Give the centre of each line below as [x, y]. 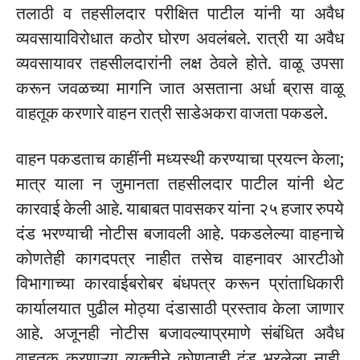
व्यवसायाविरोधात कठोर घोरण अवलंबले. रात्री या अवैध [180, 38]
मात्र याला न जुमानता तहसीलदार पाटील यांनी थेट [180, 183]
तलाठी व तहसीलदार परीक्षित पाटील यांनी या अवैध [180, 13]
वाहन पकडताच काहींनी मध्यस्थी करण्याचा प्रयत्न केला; [180, 158]
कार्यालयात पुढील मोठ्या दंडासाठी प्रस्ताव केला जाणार [180, 308]
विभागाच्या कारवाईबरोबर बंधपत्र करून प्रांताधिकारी [180, 283]
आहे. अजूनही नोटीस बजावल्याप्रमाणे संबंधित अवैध [180, 333]
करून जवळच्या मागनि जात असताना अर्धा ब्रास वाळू [180, 88]
